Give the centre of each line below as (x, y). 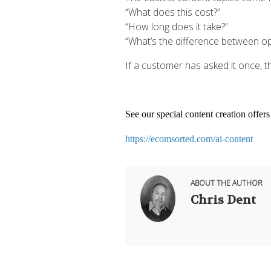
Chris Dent (223, 200)
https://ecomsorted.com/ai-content (189, 139)
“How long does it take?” (177, 27)
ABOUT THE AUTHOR (227, 183)
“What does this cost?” (173, 12)
